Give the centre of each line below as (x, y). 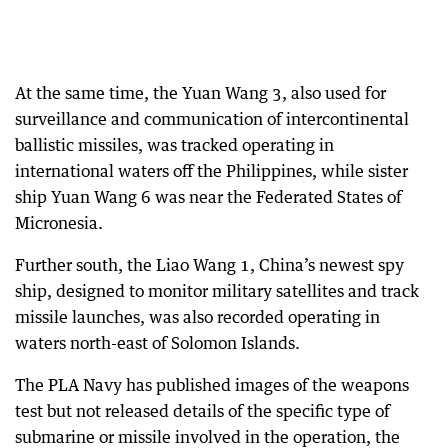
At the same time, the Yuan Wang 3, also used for (200, 93)
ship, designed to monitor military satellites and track (217, 291)
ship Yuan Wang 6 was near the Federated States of (208, 197)
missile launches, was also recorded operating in (197, 317)
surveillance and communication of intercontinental (212, 119)
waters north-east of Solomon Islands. (157, 343)
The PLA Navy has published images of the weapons (212, 385)
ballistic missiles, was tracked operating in (174, 145)
